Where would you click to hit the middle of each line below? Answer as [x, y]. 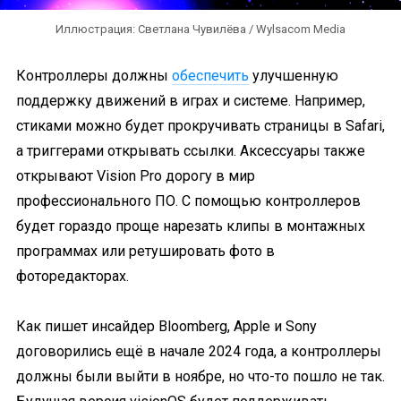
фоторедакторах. [73, 276]
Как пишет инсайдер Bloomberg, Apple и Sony [166, 326]
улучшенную [294, 76]
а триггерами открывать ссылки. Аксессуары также [191, 151]
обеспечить [210, 76]
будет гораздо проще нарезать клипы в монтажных [191, 226]
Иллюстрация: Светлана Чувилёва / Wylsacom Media [200, 29]
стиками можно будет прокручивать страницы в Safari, [200, 126]
